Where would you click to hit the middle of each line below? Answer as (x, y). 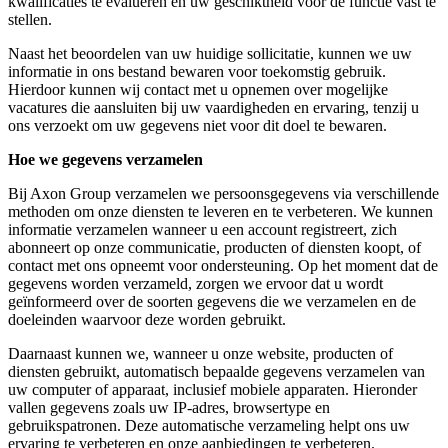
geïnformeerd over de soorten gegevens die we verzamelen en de (212, 301)
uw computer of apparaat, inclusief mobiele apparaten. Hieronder (212, 389)
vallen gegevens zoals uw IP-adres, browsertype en (169, 407)
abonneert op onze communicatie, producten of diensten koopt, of (214, 247)
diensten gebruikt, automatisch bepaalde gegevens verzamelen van (216, 371)
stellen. (30, 19)
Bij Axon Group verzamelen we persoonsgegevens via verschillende (223, 193)
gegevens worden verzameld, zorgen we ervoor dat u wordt (195, 283)
